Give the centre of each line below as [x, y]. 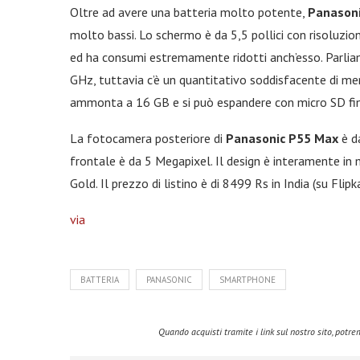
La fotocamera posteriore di [148, 138]
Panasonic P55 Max [282, 138]
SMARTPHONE [247, 280]
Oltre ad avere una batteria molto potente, [189, 12]
